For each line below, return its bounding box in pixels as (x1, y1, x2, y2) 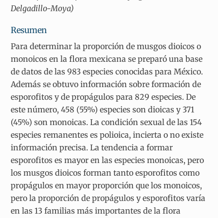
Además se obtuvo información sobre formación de (11, 79, 201, 90)
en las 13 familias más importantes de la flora (11, 206, 181, 216)
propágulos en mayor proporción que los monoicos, (11, 181, 202, 191)
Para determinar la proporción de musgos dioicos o (11, 41, 201, 52)
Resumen (11, 24, 47, 36)
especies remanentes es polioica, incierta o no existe (11, 130, 204, 140)
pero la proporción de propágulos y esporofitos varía (11, 193, 206, 203)
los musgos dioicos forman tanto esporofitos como (11, 168, 200, 178)
